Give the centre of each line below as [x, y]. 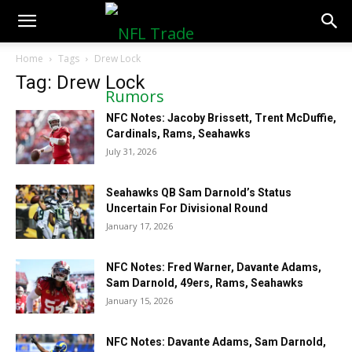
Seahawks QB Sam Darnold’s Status [199, 192]
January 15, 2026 [139, 301]
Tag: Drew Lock [81, 82]
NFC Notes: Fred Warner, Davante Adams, [214, 267]
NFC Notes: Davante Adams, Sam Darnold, [216, 342]
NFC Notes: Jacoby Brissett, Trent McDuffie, [221, 118]
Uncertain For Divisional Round [187, 208]
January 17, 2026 [139, 226]
